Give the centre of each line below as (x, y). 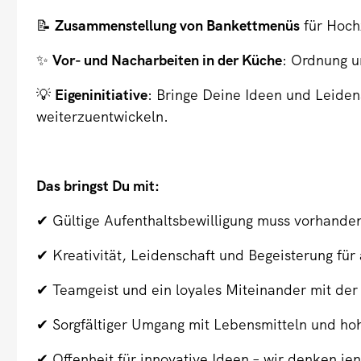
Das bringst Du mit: (98, 186)
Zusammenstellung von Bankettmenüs (178, 26)
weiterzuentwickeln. (103, 117)
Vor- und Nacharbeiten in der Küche (168, 60)
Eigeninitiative (102, 95)
